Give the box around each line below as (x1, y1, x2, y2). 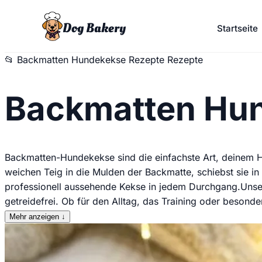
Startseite (216, 22, 258, 34)
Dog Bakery (62, 19, 126, 37)
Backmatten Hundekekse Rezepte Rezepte (17, 54, 203, 65)
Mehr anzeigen (9, 212, 59, 222)
